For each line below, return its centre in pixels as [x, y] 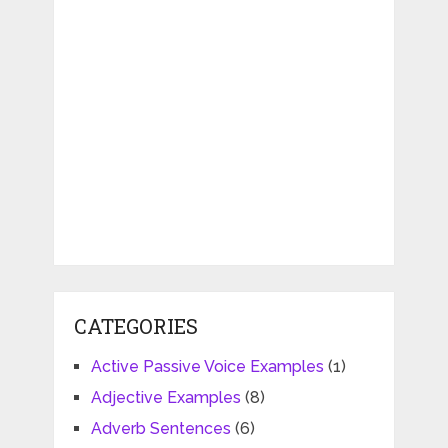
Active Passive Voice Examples [207, 367]
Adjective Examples [165, 398]
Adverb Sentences [160, 429]
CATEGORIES [135, 326]
